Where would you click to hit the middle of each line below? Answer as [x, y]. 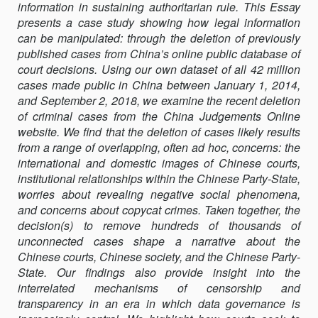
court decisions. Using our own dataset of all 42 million [159, 69]
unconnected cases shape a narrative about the [159, 241]
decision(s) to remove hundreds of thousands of [159, 225]
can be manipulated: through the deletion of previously [159, 38]
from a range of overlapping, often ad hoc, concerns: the [159, 147]
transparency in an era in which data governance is [159, 303]
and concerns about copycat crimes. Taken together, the [159, 210]
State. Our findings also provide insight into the [159, 272]
